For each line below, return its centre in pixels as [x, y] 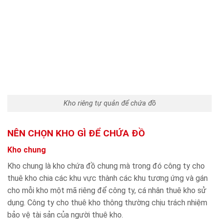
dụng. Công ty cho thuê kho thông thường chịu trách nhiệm [107, 203]
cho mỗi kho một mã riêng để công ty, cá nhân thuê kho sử [107, 191]
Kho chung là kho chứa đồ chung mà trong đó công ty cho [106, 166]
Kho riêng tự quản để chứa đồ [109, 104]
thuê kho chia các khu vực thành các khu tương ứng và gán [108, 178]
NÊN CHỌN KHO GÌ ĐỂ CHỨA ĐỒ [76, 133]
